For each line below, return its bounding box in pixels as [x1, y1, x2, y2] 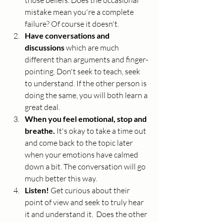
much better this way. [25, 173, 97, 184]
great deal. [25, 102, 61, 112]
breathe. [25, 126, 55, 136]
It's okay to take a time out [55, 126, 148, 136]
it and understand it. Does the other [25, 209, 149, 220]
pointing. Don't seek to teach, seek [25, 66, 142, 77]
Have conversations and [25, 31, 111, 41]
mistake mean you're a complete [25, 7, 135, 17]
